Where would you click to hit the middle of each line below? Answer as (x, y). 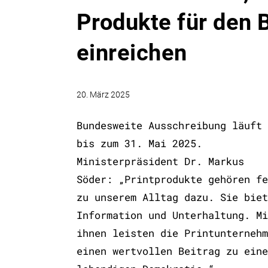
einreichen (132, 53)
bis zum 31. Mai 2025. (139, 143)
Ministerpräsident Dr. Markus (160, 161)
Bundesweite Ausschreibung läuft (169, 125)
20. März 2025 (103, 95)
